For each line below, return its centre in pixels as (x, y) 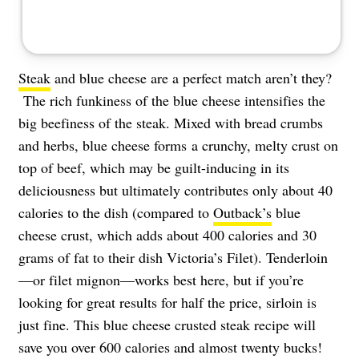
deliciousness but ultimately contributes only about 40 (175, 190)
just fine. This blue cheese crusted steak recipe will (167, 324)
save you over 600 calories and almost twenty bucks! (170, 347)
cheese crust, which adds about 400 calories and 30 (167, 234)
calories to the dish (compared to (116, 212)
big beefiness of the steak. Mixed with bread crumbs (171, 122)
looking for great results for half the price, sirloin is (167, 302)
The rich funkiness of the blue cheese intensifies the (172, 100)
